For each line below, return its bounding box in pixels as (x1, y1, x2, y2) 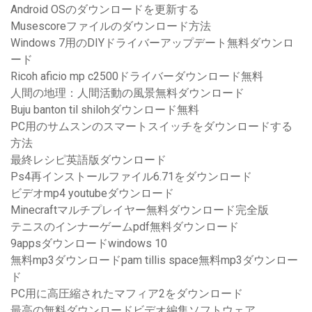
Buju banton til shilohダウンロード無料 (10, 103, 199, 117)
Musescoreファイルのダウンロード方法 (10, 19, 211, 33)
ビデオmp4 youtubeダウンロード (10, 187, 174, 201)
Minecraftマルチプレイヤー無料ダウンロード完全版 (10, 203, 269, 217)
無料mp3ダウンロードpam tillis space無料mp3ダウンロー (10, 253, 298, 267)
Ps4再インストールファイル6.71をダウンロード (10, 170, 252, 184)
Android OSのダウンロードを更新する (10, 3, 199, 17)
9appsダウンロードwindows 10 (10, 237, 167, 251)
